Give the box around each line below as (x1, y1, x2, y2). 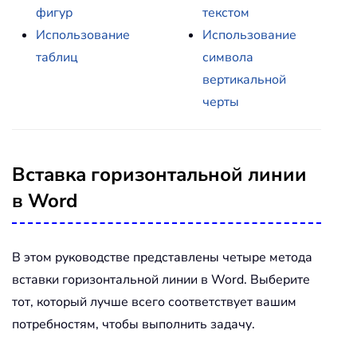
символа (202, 49, 253, 67)
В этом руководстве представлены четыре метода (12, 249, 312, 267)
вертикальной (202, 71, 286, 89)
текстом (202, 4, 249, 22)
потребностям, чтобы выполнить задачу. (12, 316, 255, 334)
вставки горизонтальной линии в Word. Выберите (12, 271, 310, 289)
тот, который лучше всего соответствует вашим (12, 293, 296, 312)
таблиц (36, 49, 78, 67)
